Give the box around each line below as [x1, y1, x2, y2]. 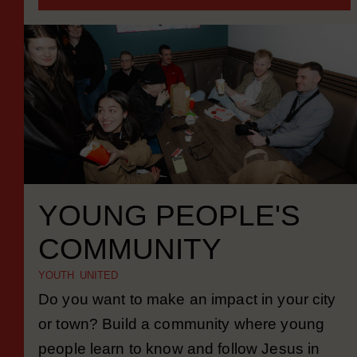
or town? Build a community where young [38, 336, 325, 353]
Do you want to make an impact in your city [38, 312, 336, 328]
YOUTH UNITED [38, 290, 118, 302]
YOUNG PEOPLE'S [38, 219, 300, 253]
